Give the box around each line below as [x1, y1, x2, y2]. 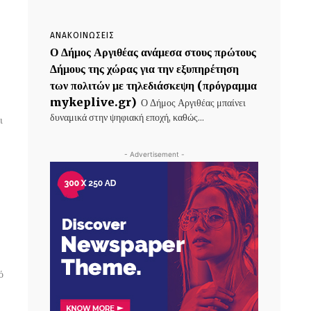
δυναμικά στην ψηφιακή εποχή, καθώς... [50, 111, 204, 124]
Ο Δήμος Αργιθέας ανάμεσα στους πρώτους [50, 45, 256, 59]
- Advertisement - [124, 150, 185, 158]
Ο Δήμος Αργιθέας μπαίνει [141, 96, 246, 109]
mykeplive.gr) [50, 95, 137, 109]
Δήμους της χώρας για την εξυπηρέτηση [50, 62, 239, 76]
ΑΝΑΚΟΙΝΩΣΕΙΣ [50, 31, 115, 40]
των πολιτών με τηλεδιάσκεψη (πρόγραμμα [50, 78, 257, 92]
